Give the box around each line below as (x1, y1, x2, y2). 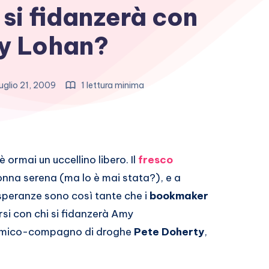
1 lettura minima (79, 80, 144, 91)
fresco (138, 153, 173, 166)
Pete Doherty (134, 225, 204, 238)
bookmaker (150, 189, 208, 202)
